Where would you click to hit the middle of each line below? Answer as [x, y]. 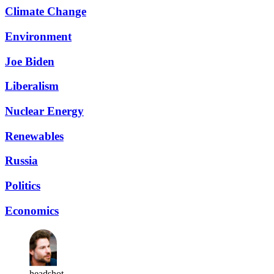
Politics [23, 186]
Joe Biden [30, 61]
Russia [21, 161]
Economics [32, 210]
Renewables [34, 136]
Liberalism [32, 86]
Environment [38, 36]
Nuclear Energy [44, 111]
